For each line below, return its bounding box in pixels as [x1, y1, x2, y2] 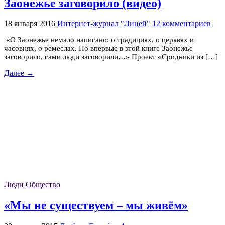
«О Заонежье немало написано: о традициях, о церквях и [4, 36, 194, 44]
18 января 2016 [4, 19, 55, 28]
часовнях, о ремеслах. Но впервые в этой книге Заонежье [4, 44, 193, 53]
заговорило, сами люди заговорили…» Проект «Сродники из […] [4, 53, 218, 61]
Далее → [4, 69, 34, 78]
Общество [26, 180, 60, 189]
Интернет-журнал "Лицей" [57, 19, 150, 28]
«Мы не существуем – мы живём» [4, 199, 188, 212]
